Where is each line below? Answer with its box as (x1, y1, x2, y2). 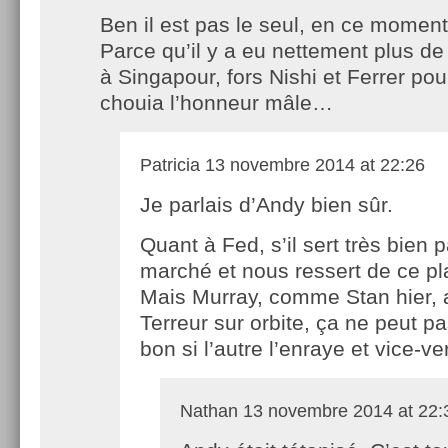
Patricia (140, 154, 200, 175)
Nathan (180, 400, 238, 421)
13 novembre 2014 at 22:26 (200, 154, 425, 175)
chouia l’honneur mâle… (100, 90, 333, 114)
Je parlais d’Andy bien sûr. (140, 192, 393, 216)
